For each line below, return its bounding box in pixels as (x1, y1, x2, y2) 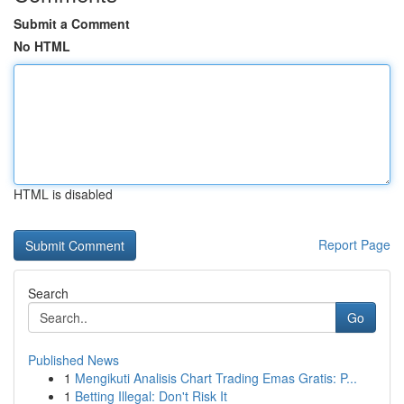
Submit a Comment (14, 14, 130, 32)
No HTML (14, 37, 70, 55)
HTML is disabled (14, 185, 113, 203)
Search (28, 284, 69, 302)
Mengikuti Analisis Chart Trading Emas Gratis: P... (75, 369, 357, 387)
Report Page (318, 235, 390, 253)
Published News (28, 351, 119, 369)
